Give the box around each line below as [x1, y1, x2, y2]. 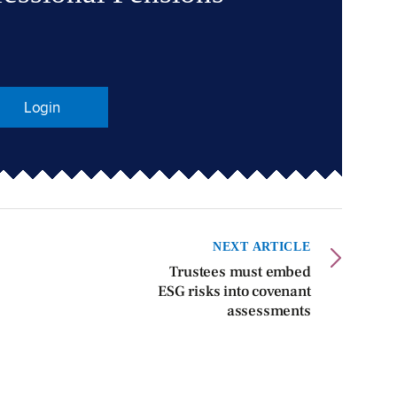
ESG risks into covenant [158, 282, 311, 302]
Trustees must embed [169, 262, 311, 283]
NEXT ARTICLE [213, 239, 311, 254]
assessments [226, 301, 311, 322]
